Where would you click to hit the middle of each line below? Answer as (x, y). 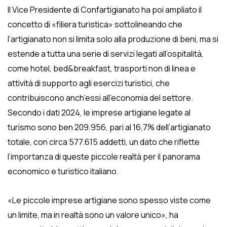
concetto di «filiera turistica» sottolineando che (95, 24)
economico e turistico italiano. (63, 171)
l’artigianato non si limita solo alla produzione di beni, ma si (113, 39)
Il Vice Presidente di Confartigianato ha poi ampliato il (105, 10)
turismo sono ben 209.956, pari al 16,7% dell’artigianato (109, 127)
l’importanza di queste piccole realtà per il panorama (104, 157)
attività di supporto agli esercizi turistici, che (89, 83)
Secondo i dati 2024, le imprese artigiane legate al (99, 112)
